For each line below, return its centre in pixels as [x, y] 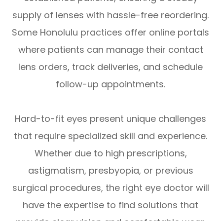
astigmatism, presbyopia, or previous [110, 171]
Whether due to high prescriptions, [110, 153]
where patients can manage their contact [110, 50]
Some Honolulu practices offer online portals [110, 33]
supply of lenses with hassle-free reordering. [110, 15]
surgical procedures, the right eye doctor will [110, 188]
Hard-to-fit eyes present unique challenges [110, 119]
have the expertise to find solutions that [110, 205]
